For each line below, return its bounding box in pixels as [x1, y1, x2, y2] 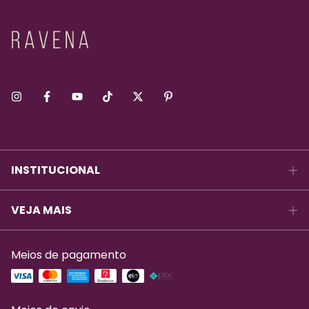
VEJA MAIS [11, 201, 72, 218]
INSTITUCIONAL [11, 161, 100, 178]
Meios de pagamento [11, 246, 126, 263]
